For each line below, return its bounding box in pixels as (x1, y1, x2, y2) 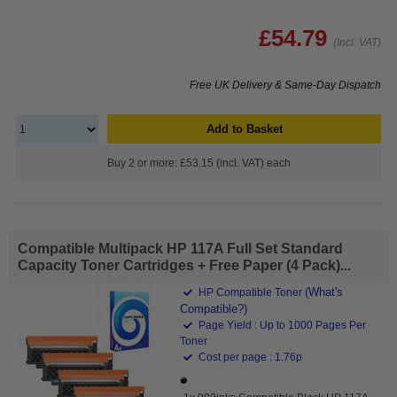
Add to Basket (206, 121, 283, 136)
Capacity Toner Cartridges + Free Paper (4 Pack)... (18, 257, 351, 273)
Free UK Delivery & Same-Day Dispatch (190, 78, 381, 91)
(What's (305, 284, 344, 299)
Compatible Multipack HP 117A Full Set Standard (18, 240, 343, 256)
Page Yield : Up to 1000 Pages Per (196, 318, 367, 331)
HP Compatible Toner (196, 285, 306, 299)
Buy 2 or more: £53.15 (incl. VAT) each (106, 156, 291, 169)
